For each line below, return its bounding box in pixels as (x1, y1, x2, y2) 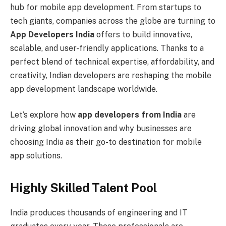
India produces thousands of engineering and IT (10, 207, 188, 217)
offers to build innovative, (94, 29, 192, 39)
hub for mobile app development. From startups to (10, 2, 201, 12)
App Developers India (10, 29, 94, 39)
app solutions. (10, 151, 62, 161)
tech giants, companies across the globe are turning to (10, 16, 215, 26)
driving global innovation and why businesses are (10, 124, 192, 134)
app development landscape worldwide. (10, 84, 157, 94)
